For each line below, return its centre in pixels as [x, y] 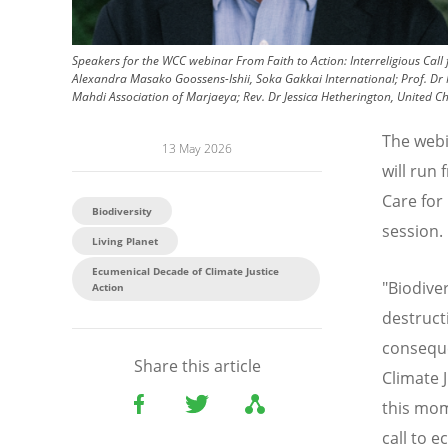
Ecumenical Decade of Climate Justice [185, 271]
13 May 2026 [197, 149]
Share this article [197, 366]
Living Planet [125, 241]
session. [412, 231]
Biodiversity [122, 211]
